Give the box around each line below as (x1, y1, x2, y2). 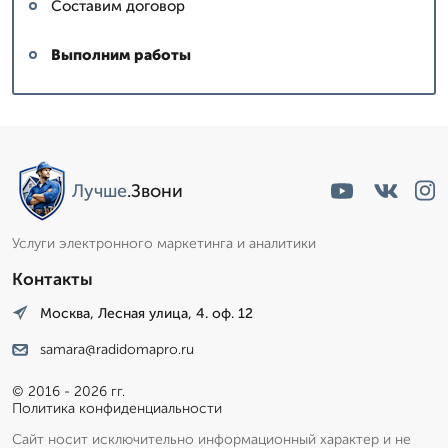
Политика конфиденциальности (12, 400, 222, 418)
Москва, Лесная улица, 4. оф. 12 (40, 304, 253, 322)
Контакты (12, 268, 93, 289)
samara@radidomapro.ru (40, 341, 194, 359)
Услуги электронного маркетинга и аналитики (12, 234, 316, 252)
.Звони (127, 179, 183, 202)
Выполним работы (51, 45, 191, 64)
